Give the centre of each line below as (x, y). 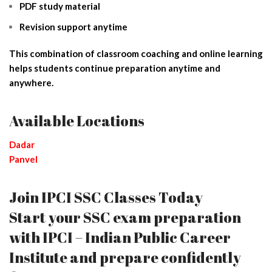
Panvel (23, 159)
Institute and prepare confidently (125, 257)
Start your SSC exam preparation (125, 217)
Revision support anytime (73, 26)
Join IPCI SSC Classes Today (106, 197)
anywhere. (31, 82)
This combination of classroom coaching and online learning (136, 53)
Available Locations (77, 121)
